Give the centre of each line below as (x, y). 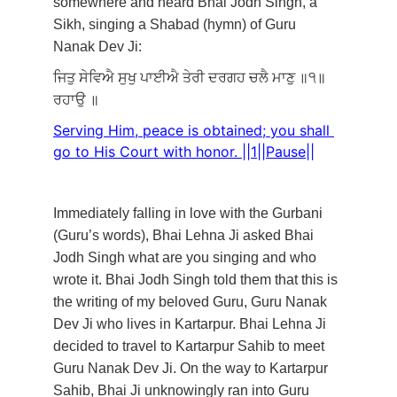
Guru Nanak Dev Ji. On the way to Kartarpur (192, 368)
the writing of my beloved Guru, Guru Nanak (192, 302)
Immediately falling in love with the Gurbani (190, 213)
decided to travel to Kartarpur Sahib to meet (191, 346)
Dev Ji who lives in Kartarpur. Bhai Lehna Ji (191, 324)
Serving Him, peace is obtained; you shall (194, 130)
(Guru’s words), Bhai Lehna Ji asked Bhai (185, 235)
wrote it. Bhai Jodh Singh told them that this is (197, 280)
